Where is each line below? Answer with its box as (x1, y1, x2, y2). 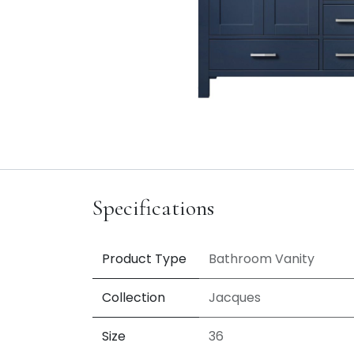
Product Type (102, 250, 186, 269)
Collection (102, 288, 165, 307)
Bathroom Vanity (209, 250, 314, 269)
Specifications (92, 194, 214, 222)
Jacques (209, 288, 261, 307)
